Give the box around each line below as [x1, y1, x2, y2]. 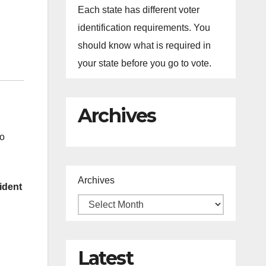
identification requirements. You [77, 23, 210, 33]
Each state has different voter [77, 5, 199, 15]
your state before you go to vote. [77, 58, 211, 68]
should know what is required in [77, 40, 211, 50]
